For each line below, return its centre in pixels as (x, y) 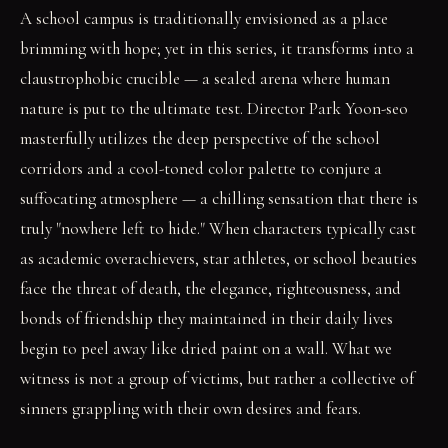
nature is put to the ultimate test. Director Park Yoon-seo (214, 108)
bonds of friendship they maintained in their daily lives (206, 318)
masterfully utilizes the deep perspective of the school (200, 138)
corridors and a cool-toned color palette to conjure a (201, 168)
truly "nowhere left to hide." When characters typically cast (218, 228)
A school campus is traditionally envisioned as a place (204, 18)
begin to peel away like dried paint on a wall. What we (206, 348)
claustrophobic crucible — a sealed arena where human (205, 78)
